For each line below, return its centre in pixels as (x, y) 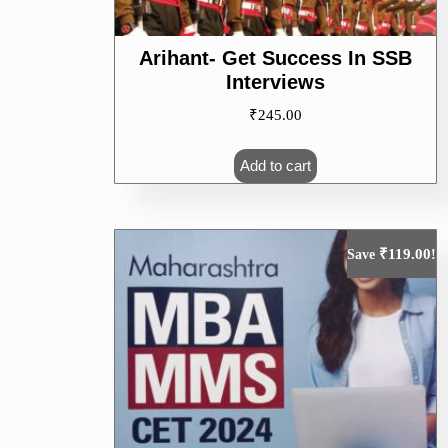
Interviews (275, 82)
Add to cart (275, 165)
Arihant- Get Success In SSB (275, 58)
